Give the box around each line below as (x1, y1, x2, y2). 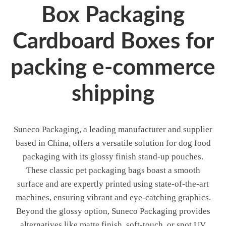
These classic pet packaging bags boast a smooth (26, 165, 200, 175)
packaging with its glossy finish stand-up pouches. (23, 151, 203, 161)
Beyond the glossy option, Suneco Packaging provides (16, 206, 210, 216)
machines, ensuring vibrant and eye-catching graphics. (15, 192, 211, 202)
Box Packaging (41, 4, 185, 27)
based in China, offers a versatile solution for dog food (15, 138, 211, 148)
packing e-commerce (11, 56, 215, 79)
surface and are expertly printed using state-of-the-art (17, 179, 209, 189)
